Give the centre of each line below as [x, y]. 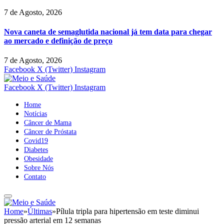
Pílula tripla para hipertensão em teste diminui [127, 211]
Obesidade [38, 159]
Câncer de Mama [48, 123]
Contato [35, 177]
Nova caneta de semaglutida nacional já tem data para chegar [108, 31]
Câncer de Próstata [50, 132]
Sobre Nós [39, 168]
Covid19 [36, 141]
